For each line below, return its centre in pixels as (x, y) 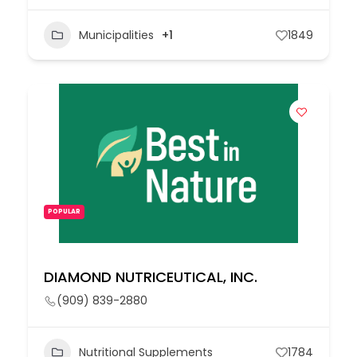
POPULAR (64, 212)
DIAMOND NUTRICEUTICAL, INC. (151, 277)
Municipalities (116, 35)
